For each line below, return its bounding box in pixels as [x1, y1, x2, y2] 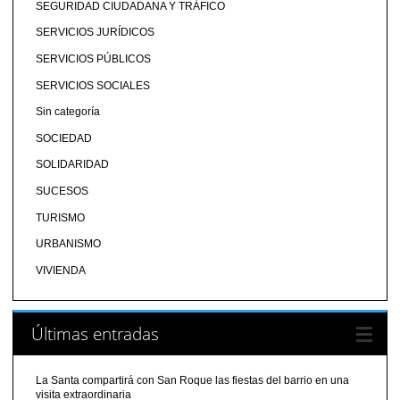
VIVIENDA [35, 263, 86, 277]
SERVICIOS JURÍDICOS [35, 26, 154, 39]
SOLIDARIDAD [35, 158, 109, 171]
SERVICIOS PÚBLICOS [35, 52, 151, 65]
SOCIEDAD [35, 131, 92, 145]
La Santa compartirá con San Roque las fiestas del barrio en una [35, 374, 349, 387]
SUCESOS [35, 184, 88, 197]
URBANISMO [35, 237, 101, 251]
